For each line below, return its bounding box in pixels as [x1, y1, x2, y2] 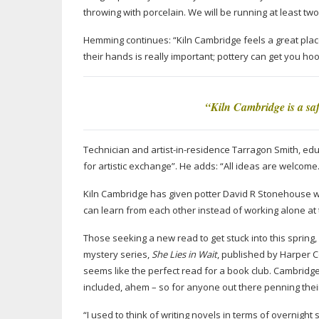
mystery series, [83, 248, 152, 261]
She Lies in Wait [152, 248, 217, 261]
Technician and [83, 143, 151, 156]
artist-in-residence [151, 143, 230, 156]
